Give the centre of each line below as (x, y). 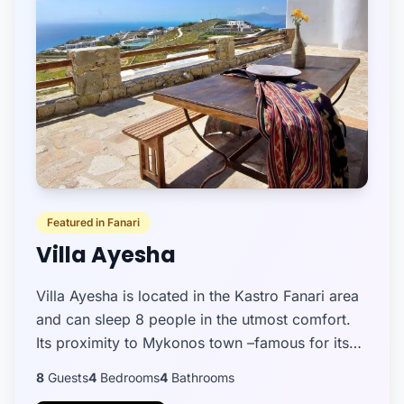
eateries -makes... (97, 390)
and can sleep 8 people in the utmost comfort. (193, 319)
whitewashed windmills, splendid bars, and (182, 366)
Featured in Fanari (93, 222)
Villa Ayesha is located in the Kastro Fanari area (197, 296)
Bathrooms (201, 377)
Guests (66, 377)
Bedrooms (128, 377)
